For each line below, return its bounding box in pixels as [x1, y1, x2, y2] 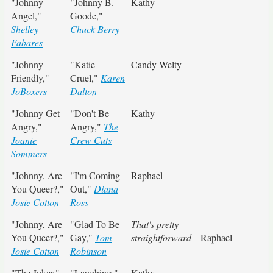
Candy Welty [131, 58, 182, 71]
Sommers [11, 147, 47, 160]
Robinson [70, 244, 107, 257]
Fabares [11, 36, 43, 49]
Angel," [11, 9, 41, 22]
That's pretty [131, 218, 179, 230]
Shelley [11, 23, 38, 35]
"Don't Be [70, 107, 109, 119]
